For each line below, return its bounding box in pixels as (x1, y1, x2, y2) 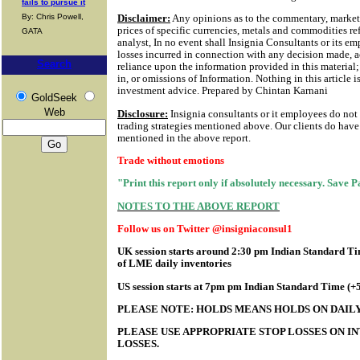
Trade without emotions (117, 153, 224, 166)
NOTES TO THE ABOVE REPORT (117, 199, 280, 212)
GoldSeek (31, 92, 77, 104)
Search (37, 58, 72, 70)
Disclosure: (117, 107, 168, 120)
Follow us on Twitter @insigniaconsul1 (117, 222, 292, 235)
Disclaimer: (117, 12, 170, 25)
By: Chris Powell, (22, 12, 84, 21)
